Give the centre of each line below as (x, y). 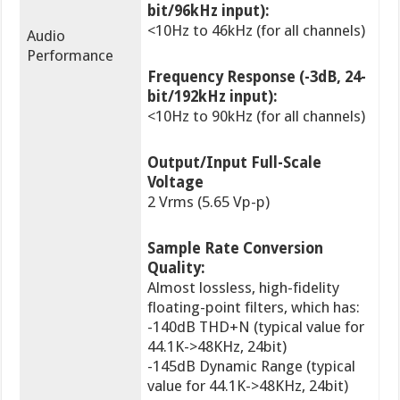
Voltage (176, 183)
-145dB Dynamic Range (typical (252, 367)
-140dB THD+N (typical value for (256, 327)
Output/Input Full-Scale (235, 163)
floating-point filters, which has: (254, 308)
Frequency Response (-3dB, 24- (257, 77)
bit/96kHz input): (209, 11)
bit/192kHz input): (213, 97)
